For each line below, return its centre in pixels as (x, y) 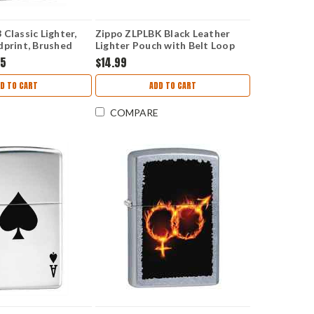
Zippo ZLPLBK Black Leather (163, 33)
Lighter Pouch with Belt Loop (165, 45)
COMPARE (134, 112)
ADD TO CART (173, 85)
